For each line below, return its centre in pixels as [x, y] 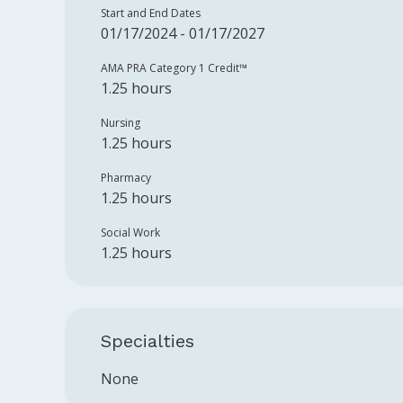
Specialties [148, 341]
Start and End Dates [151, 13]
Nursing [121, 123]
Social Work [130, 233]
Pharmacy [126, 178]
